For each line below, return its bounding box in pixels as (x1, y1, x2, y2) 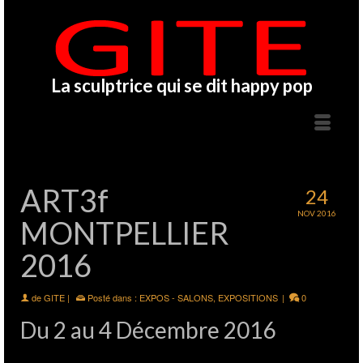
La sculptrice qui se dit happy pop (50, 75, 313, 96)
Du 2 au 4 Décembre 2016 (20, 316, 275, 344)
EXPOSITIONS (218, 291, 278, 304)
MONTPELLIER (20, 214, 229, 251)
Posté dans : (85, 291, 139, 304)
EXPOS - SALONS (139, 291, 213, 304)
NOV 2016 (297, 208, 336, 218)
